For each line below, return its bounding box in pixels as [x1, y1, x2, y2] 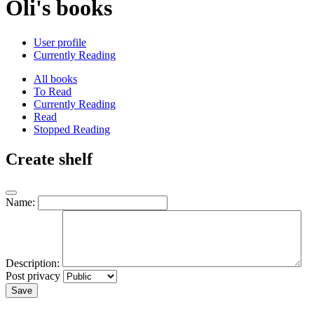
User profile [34, 36, 86, 48]
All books [34, 72, 77, 85]
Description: [6, 257, 60, 269]
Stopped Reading [34, 123, 110, 135]
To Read [34, 85, 71, 97]
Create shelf [6, 149, 93, 168]
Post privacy [6, 269, 60, 282]
